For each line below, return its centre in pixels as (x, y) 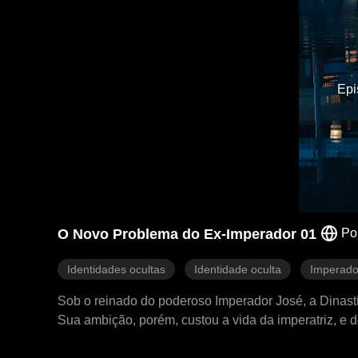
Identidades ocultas (116, 269)
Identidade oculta (238, 269)
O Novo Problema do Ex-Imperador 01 (187, 234)
